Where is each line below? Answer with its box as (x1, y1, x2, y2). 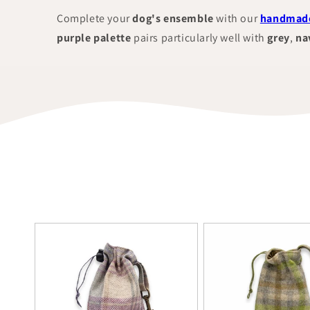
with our (213, 11, 260, 26)
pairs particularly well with (131, 30, 268, 45)
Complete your (57, 11, 133, 26)
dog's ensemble (132, 11, 214, 26)
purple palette (57, 30, 131, 45)
